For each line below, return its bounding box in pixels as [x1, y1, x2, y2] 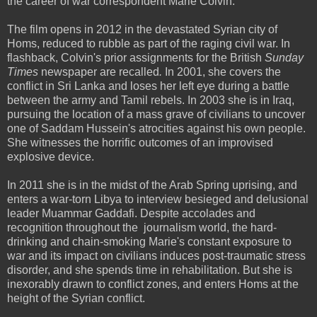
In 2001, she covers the [162, 65, 281, 78]
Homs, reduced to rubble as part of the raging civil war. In [7, 37, 290, 50]
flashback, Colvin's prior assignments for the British [7, 51, 265, 64]
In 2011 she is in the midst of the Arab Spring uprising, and [7, 178, 297, 191]
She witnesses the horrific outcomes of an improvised [7, 136, 273, 149]
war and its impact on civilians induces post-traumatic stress [7, 249, 306, 262]
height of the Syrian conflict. [7, 292, 145, 304]
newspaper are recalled [41, 65, 159, 78]
